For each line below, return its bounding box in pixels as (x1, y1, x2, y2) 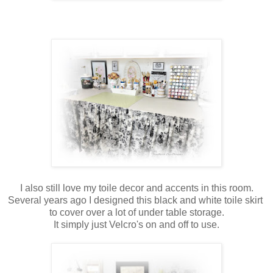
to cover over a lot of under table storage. (49, 207, 224, 218)
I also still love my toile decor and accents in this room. (19, 182, 253, 193)
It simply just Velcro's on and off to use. (54, 219, 219, 230)
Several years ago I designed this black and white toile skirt (8, 194, 265, 205)
